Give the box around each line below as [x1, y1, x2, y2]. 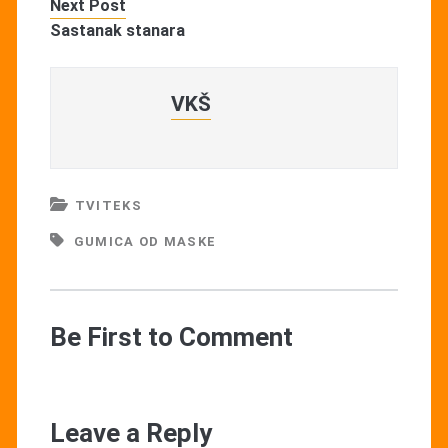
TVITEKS [74, 197, 142, 213]
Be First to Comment [49, 321, 293, 352]
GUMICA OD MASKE [73, 233, 217, 249]
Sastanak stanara [49, 20, 185, 40]
